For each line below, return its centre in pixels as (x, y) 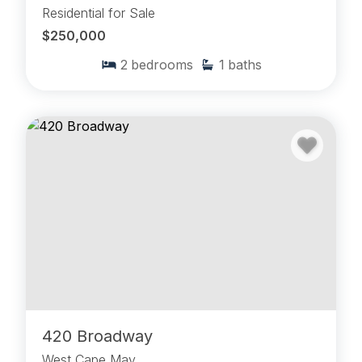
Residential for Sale (99, 13)
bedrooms (162, 65)
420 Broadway (97, 337)
